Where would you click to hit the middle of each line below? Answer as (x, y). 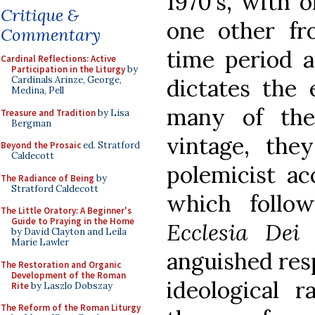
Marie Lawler (40, 242)
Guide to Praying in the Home (73, 221)
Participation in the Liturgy (68, 69)
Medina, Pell (38, 90)
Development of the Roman (69, 275)
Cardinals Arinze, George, (66, 80)
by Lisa (112, 112)
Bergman (31, 123)
